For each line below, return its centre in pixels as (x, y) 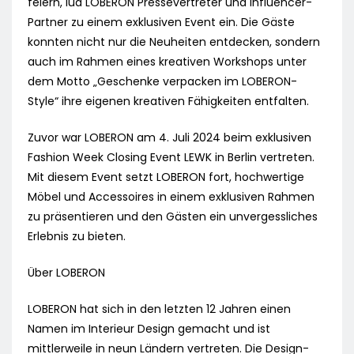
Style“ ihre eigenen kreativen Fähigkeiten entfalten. (168, 102)
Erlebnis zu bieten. (77, 237)
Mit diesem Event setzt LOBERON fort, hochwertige (166, 177)
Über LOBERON (66, 273)
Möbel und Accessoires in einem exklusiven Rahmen (171, 197)
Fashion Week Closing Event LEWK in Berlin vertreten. (171, 158)
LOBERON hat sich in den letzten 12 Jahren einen (159, 309)
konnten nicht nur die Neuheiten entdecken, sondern (174, 42)
